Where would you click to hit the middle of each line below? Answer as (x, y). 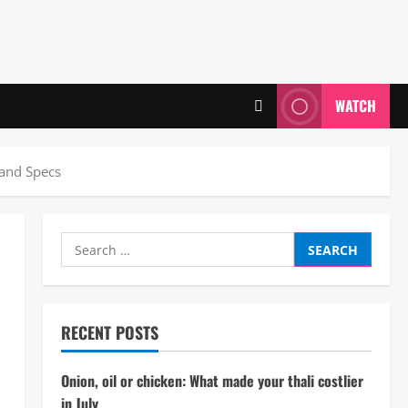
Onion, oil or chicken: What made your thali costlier (212, 381)
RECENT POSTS (109, 332)
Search (84, 242)
